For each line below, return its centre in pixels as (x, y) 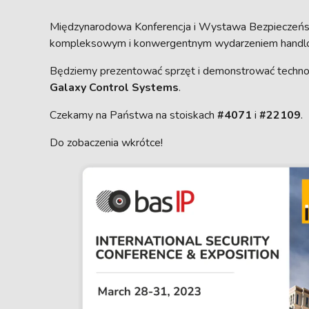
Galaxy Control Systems (114, 88)
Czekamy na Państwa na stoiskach (133, 115)
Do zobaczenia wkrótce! (106, 143)
